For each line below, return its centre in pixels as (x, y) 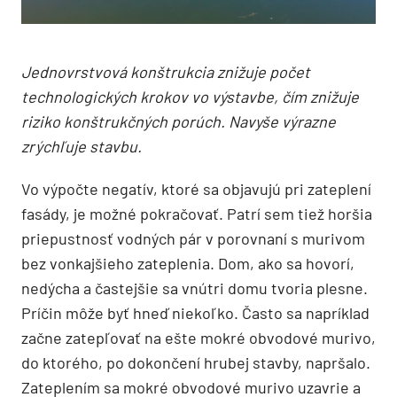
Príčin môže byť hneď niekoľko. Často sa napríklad (195, 313)
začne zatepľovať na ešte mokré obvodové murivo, (198, 338)
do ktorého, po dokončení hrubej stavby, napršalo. (196, 363)
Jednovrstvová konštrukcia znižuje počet (166, 72)
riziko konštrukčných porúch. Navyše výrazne (179, 122)
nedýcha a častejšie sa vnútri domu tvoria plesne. (195, 288)
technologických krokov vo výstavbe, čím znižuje (190, 97)
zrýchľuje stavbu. (82, 147)
